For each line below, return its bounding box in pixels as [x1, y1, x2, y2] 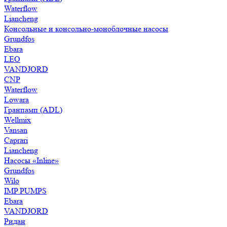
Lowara [4, 95, 29, 104]
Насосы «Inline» [4, 156, 59, 165]
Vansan [4, 125, 27, 135]
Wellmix [4, 115, 31, 125]
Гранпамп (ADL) [4, 105, 62, 115]
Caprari [4, 135, 28, 145]
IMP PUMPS [4, 186, 47, 196]
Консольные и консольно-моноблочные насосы [4, 24, 168, 33]
